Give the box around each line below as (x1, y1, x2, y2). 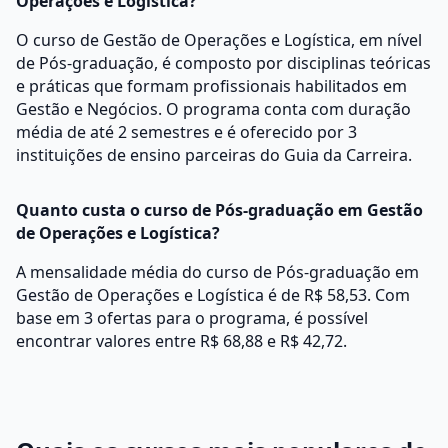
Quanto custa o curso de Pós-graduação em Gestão (16, 199, 423, 221)
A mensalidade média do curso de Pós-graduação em (16, 261, 419, 283)
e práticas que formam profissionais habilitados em (16, 75, 407, 97)
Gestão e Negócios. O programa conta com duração (16, 98, 411, 120)
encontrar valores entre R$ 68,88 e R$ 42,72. (16, 330, 347, 352)
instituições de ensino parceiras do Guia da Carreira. (16, 144, 412, 166)
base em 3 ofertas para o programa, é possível (16, 307, 368, 329)
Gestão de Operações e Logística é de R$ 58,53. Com (16, 284, 410, 306)
